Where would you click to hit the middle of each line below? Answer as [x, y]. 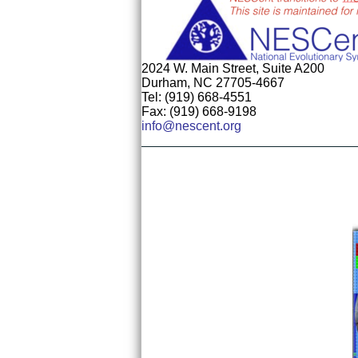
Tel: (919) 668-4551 [197, 97]
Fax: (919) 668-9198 [199, 111]
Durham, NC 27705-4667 [213, 83]
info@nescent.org [191, 126]
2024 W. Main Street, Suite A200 [233, 68]
